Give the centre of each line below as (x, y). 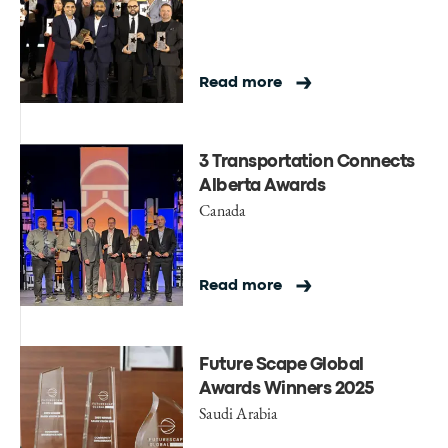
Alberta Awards (262, 187)
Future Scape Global (281, 366)
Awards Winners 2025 (286, 390)
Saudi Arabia (238, 414)
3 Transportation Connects (307, 163)
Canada (222, 211)
